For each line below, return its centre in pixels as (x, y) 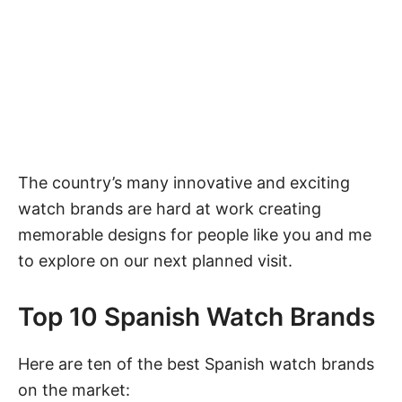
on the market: (76, 390)
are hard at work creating (222, 209)
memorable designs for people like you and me (195, 235)
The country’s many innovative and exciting (184, 183)
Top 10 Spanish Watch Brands (197, 317)
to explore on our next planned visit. (157, 261)
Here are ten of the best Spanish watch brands (196, 364)
